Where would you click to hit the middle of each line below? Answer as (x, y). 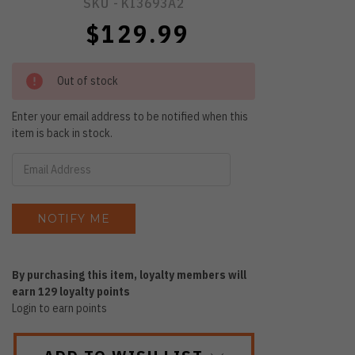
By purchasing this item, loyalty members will (130, 275)
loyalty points (94, 291)
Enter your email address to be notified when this (130, 116)
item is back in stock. (63, 133)
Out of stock (88, 80)
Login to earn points (60, 308)
